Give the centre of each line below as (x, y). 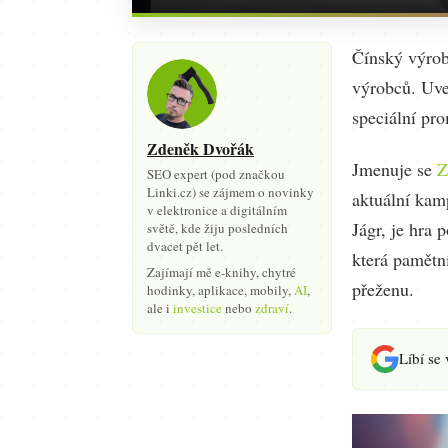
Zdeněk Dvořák (200, 148)
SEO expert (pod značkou (216, 174)
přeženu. (383, 288)
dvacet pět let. (185, 246)
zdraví (272, 308)
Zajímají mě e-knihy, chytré (221, 272)
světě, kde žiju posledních (217, 228)
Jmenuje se (394, 168)
